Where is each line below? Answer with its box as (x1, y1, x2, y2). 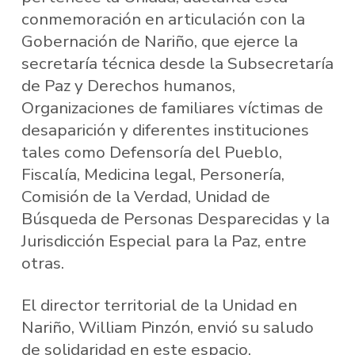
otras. (21, 251, 64, 274)
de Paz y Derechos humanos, (21, 74, 235, 97)
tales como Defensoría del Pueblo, (21, 140, 282, 163)
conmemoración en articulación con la (21, 7, 305, 30)
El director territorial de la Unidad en (21, 294, 297, 317)
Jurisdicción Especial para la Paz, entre (21, 229, 307, 252)
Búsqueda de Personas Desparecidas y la (21, 207, 330, 230)
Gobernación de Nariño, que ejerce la (21, 29, 298, 52)
